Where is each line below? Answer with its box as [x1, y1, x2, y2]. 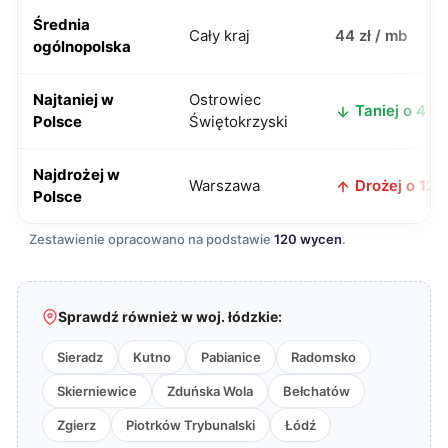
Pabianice [201, 349, 261, 365]
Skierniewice [57, 383, 137, 399]
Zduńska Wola [167, 383, 253, 399]
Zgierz [57, 417, 96, 433]
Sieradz [57, 349, 103, 365]
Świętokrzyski [189, 112, 288, 131]
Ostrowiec [189, 90, 261, 109]
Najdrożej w [33, 165, 120, 184]
